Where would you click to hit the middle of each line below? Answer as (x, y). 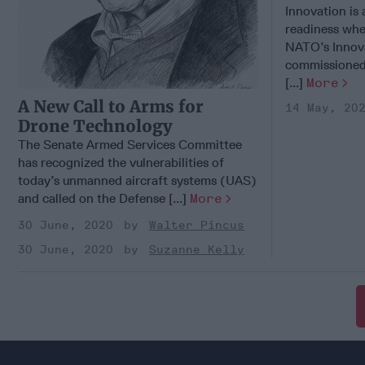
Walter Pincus (197, 226)
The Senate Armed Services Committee (130, 145)
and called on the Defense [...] (104, 199)
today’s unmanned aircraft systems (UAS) (137, 181)
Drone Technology (95, 126)
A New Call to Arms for (111, 107)
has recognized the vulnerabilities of (121, 163)
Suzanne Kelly (197, 250)
